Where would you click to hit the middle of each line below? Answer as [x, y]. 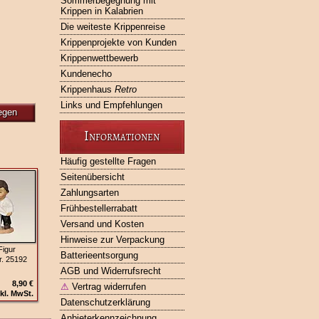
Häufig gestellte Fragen [108, 161]
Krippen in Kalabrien [101, 11]
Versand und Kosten [102, 224]
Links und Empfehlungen [111, 105]
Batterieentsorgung [99, 255]
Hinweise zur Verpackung [112, 240]
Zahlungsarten [89, 193]
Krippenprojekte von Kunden [118, 42]
